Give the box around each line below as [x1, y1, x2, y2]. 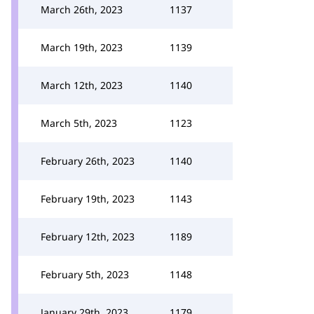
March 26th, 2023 [41, 3, 123, 16]
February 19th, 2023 [41, 192, 135, 205]
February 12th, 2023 [41, 230, 135, 243]
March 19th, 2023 [41, 41, 123, 54]
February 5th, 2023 [41, 268, 129, 281]
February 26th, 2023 [41, 154, 135, 168]
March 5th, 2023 [41, 116, 117, 130]
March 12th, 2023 [41, 78, 123, 92]
